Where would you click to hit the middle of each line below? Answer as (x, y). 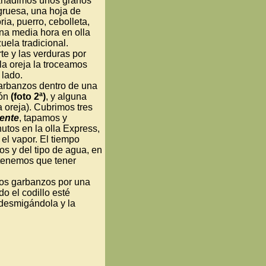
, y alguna (66, 96)
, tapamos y (43, 118)
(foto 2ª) (28, 96)
